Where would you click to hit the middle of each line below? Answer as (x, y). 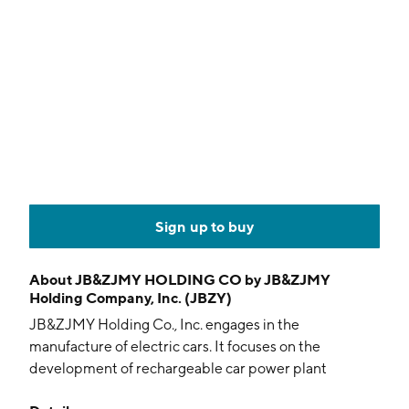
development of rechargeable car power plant (178, 368)
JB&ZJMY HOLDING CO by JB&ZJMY (203, 279)
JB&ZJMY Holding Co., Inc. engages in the (164, 325)
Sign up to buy (204, 226)
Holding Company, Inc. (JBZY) (131, 298)
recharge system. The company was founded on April (199, 390)
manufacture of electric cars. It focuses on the (175, 346)
